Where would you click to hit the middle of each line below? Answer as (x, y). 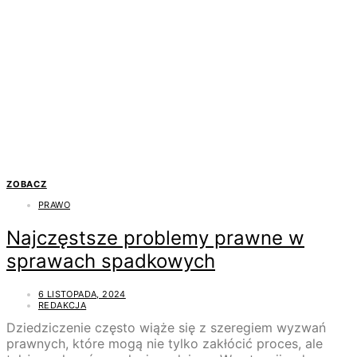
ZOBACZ (27, 184)
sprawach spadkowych (111, 261)
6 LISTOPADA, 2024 (82, 294)
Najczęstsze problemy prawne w (155, 238)
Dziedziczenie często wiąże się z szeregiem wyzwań (166, 328)
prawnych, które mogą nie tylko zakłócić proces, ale (165, 344)
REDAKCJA (63, 306)
